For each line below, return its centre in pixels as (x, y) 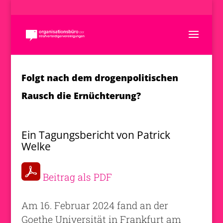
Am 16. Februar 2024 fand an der (95, 205)
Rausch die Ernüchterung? (81, 96)
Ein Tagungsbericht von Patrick (96, 135)
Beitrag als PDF (77, 177)
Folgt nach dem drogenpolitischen (100, 78)
